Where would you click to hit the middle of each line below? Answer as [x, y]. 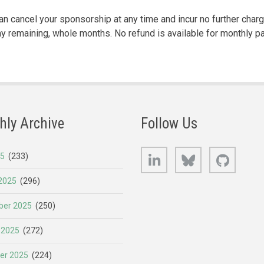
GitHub [246, 153]
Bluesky [214, 153]
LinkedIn [181, 153]
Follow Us [169, 123]
